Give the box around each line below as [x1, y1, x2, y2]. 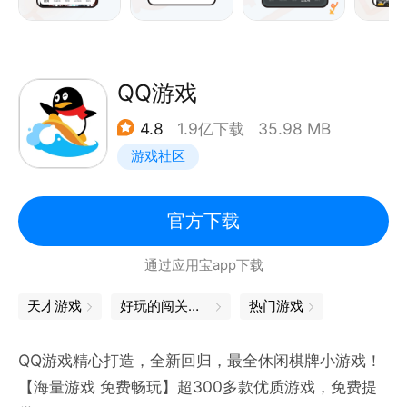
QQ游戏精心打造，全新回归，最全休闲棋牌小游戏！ [17, 350, 382, 370]
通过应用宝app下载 [144, 256, 263, 273]
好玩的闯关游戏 [188, 297, 200, 314]
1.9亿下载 [177, 118, 245, 138]
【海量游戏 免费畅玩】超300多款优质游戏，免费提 [17, 376, 377, 396]
